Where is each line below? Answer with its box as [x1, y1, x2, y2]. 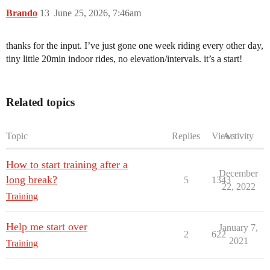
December [219, 168, 258, 178]
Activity [223, 131, 254, 141]
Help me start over [6, 221, 87, 233]
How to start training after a [6, 159, 128, 171]
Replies [172, 131, 200, 141]
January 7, [219, 222, 258, 233]
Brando [6, 8, 37, 18]
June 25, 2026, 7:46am [54, 8, 141, 18]
